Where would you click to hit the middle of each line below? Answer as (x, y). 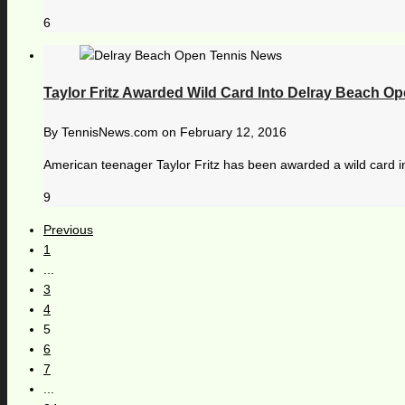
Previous (68, 229)
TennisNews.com (110, 132)
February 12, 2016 (233, 132)
